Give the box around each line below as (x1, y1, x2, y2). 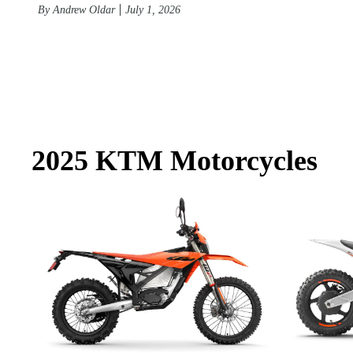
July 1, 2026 (125, 4, 180, 16)
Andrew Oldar (53, 4, 115, 16)
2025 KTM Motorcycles (32, 145, 318, 176)
